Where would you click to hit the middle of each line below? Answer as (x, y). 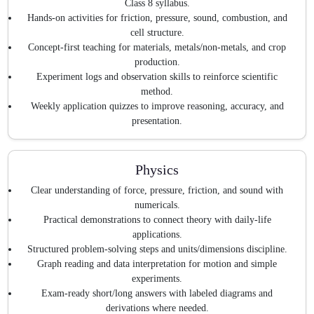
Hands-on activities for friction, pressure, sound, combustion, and (157, 18)
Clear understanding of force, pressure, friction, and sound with (157, 191)
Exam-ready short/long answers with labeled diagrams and (157, 294)
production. (157, 62)
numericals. (157, 205)
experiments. (157, 279)
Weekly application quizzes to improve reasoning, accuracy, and (157, 106)
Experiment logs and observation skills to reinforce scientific (157, 76)
